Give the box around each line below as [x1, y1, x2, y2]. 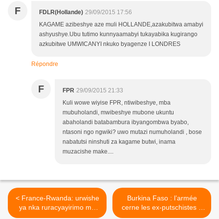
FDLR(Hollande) [39, 9, 83, 16]
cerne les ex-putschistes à [121, 203, 202, 212]
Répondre [31, 61, 58, 68]
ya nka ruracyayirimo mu [19, 203, 95, 212]
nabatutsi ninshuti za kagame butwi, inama [63, 138, 175, 146]
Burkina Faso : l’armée [127, 194, 197, 202]
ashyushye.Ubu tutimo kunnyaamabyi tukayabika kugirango [39, 31, 197, 38]
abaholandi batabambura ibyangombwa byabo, [63, 119, 189, 126]
